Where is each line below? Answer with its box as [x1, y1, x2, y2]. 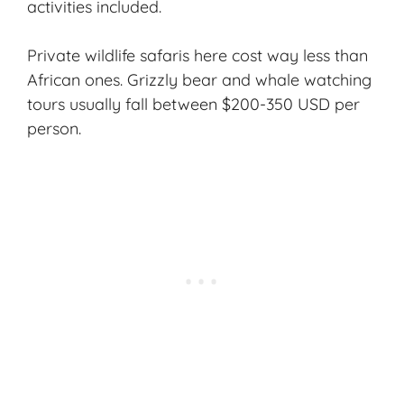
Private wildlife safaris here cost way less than [27, 44, 368, 66]
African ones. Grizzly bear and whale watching [27, 69, 372, 90]
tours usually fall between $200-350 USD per [27, 93, 360, 115]
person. [27, 117, 81, 139]
